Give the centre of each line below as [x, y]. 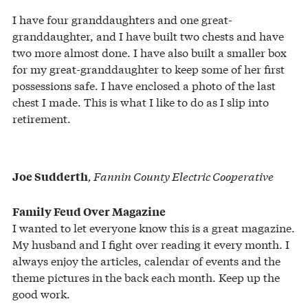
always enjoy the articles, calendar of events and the [146, 260]
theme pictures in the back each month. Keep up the [146, 276]
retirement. [42, 118]
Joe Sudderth [50, 176]
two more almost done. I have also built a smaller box [150, 52]
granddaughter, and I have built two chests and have [148, 35]
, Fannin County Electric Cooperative [181, 175]
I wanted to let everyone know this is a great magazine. [154, 227]
